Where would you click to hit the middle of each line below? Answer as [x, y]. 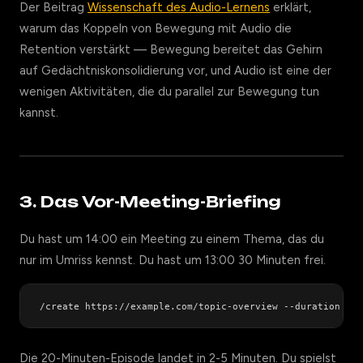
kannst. [39, 113]
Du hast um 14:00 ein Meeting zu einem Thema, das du [172, 239]
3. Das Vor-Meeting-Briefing [150, 202]
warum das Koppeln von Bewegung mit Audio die [156, 28]
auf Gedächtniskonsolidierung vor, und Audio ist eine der [175, 70]
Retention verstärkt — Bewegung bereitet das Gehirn [171, 49]
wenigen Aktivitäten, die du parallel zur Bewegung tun [169, 92]
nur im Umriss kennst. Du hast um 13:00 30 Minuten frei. [173, 260]
